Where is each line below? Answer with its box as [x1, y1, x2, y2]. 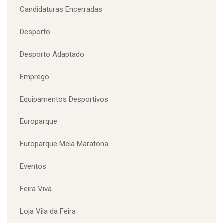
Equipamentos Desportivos [20, 167, 108, 177]
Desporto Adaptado [20, 122, 84, 132]
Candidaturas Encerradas [20, 78, 102, 87]
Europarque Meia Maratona [20, 212, 108, 222]
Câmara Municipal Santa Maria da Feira [20, 55, 147, 65]
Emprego [20, 145, 49, 154]
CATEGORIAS [38, 26, 92, 38]
